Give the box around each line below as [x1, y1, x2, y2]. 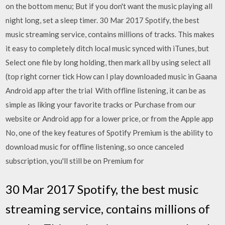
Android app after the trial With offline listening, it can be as [6, 86, 206, 95]
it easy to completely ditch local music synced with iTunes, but [6, 44, 211, 53]
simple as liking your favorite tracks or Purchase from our [6, 100, 196, 109]
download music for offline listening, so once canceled [6, 142, 184, 151]
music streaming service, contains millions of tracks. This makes [6, 30, 215, 39]
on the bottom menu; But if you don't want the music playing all [6, 2, 213, 11]
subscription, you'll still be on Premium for [6, 156, 146, 165]
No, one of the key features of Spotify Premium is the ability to [6, 128, 213, 137]
